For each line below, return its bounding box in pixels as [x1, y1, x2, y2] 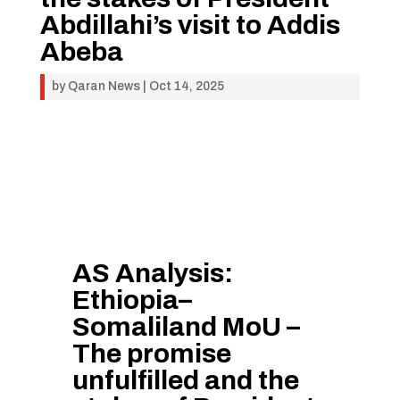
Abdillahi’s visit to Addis [39, 11, 340, 39]
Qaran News [67, 79, 140, 93]
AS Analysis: [71, 259, 233, 287]
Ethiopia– [71, 286, 192, 314]
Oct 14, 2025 [148, 79, 224, 93]
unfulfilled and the [71, 366, 299, 395]
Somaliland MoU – [71, 312, 300, 341]
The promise [71, 339, 231, 368]
